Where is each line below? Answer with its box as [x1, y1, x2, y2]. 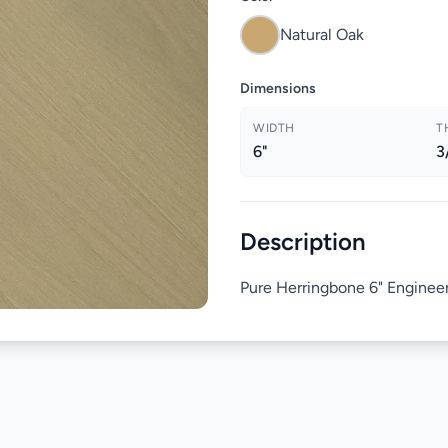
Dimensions [240, 80, 316, 97]
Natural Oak [280, 25, 364, 44]
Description [240, 227, 366, 256]
